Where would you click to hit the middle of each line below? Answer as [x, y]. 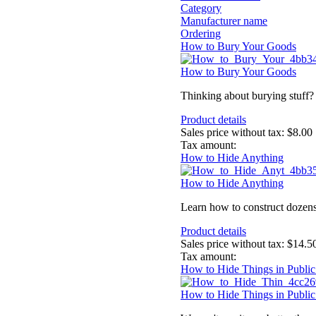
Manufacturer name [224, 21]
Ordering [201, 34]
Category [201, 8]
